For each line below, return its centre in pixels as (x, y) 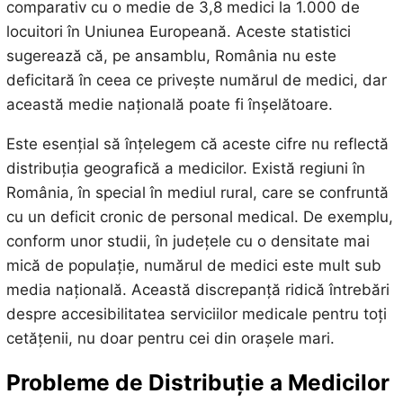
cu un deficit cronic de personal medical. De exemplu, (199, 217)
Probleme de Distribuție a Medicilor (197, 382)
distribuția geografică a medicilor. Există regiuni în (185, 169)
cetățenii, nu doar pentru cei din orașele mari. (170, 339)
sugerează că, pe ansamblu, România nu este (171, 56)
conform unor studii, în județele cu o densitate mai (188, 242)
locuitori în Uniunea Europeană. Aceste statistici (178, 32)
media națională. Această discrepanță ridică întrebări (197, 290)
